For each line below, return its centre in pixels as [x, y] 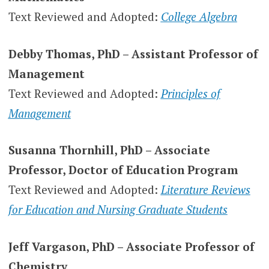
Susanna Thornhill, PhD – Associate [109, 150]
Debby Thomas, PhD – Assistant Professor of [133, 53]
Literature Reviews [205, 190]
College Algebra [199, 17]
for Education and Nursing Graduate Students [118, 210]
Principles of [190, 93]
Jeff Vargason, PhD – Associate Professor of [131, 246]
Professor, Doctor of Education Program [123, 170]
